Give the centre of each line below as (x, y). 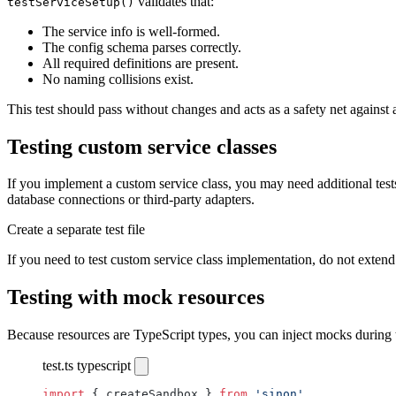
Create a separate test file (76, 230)
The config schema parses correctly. (142, 47)
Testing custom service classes (142, 146)
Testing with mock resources (136, 297)
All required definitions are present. (141, 63)
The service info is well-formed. (131, 31)
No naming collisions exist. (118, 79)
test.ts (58, 366)
